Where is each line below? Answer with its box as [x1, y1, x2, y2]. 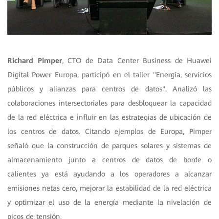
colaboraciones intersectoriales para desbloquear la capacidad [7, 98, 212, 108]
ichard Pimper [12, 56, 62, 65]
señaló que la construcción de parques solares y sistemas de [7, 141, 212, 150]
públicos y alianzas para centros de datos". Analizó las [7, 84, 212, 93]
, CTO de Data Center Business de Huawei [62, 56, 212, 65]
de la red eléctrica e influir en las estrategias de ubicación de [7, 112, 212, 122]
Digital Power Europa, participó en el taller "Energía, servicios [7, 70, 212, 79]
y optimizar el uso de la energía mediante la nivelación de [7, 197, 212, 207]
